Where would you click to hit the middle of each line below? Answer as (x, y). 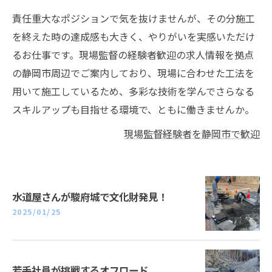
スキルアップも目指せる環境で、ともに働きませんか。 (133, 109)
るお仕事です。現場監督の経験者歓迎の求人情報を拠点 (133, 55)
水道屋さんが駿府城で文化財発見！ (90, 196)
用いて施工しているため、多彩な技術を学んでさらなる (133, 91)
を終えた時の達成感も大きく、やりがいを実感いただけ (134, 36)
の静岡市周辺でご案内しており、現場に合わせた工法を (133, 73)
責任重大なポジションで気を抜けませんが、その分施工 (134, 18)
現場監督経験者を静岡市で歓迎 (192, 134)
